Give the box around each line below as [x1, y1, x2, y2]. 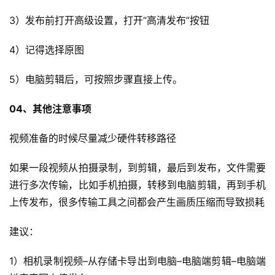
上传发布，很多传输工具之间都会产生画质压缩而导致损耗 [9, 196, 265, 209]
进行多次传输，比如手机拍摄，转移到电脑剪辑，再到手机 [9, 179, 266, 192]
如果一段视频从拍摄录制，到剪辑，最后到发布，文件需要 [9, 161, 266, 174]
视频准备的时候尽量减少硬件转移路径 [9, 132, 176, 145]
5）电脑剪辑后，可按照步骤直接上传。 [9, 73, 182, 86]
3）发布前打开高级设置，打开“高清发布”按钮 [9, 14, 209, 27]
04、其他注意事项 [9, 103, 91, 115]
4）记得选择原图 [9, 44, 84, 56]
